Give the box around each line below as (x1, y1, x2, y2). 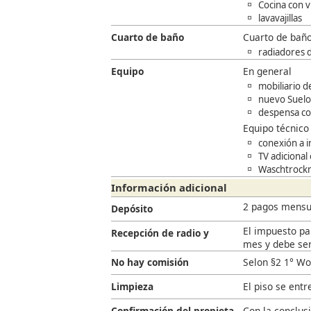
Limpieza (111, 280, 153, 294)
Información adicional (111, 180, 227, 195)
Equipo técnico (243, 121, 309, 135)
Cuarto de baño (111, 30, 184, 44)
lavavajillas (258, 12, 303, 25)
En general (243, 64, 292, 78)
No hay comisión (111, 255, 189, 269)
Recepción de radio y (111, 226, 209, 239)
